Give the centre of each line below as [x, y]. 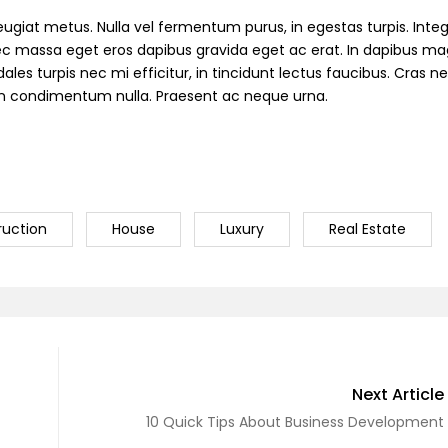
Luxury [242, 228]
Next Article [398, 394]
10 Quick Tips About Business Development [295, 421]
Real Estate [367, 228]
